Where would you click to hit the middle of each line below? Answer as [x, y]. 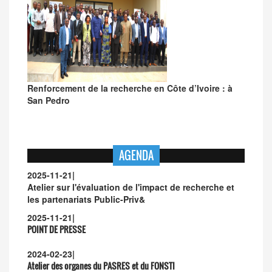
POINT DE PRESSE [56, 229]
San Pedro [49, 100]
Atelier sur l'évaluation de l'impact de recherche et [131, 187]
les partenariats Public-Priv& [86, 199]
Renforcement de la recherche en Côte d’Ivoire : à [130, 88]
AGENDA [136, 155]
